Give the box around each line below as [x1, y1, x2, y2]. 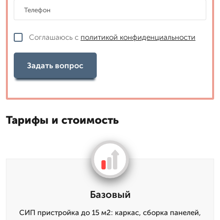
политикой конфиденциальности [81, 33, 195, 42]
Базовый [89, 189, 131, 200]
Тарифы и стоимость [6, 113, 119, 127]
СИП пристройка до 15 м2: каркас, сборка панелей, [19, 208, 201, 217]
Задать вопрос [27, 60, 83, 70]
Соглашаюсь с [29, 33, 81, 42]
